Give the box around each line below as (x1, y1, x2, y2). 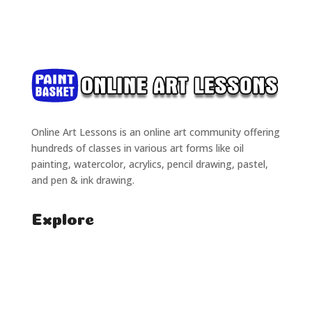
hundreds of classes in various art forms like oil (31, 141, 244, 155)
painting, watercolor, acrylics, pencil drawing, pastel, (31, 157, 268, 171)
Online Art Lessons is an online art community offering (31, 125, 280, 139)
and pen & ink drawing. (31, 173, 134, 187)
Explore (31, 212, 94, 221)
